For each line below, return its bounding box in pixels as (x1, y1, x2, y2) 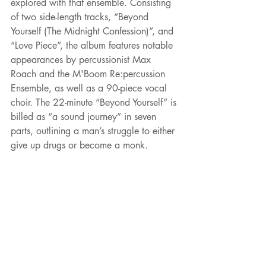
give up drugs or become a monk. (11, 139, 148, 152)
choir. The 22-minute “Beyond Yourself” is (11, 96, 179, 109)
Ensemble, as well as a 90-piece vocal (11, 82, 170, 95)
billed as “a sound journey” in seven (11, 110, 159, 123)
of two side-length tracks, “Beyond (11, 11, 151, 24)
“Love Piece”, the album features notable (11, 39, 176, 52)
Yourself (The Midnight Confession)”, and (11, 25, 176, 38)
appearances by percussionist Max (11, 53, 154, 66)
